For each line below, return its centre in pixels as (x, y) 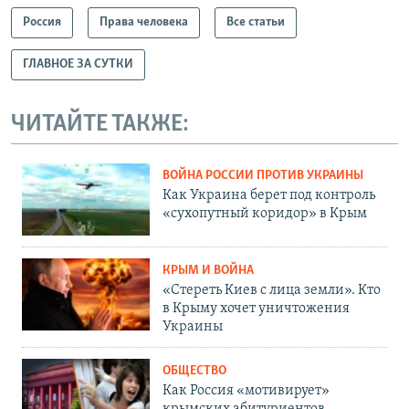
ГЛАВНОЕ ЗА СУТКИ (78, 64)
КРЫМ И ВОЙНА (208, 271)
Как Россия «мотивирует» (246, 391)
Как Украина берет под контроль (269, 196)
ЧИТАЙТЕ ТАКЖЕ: (100, 124)
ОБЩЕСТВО (194, 372)
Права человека (144, 22)
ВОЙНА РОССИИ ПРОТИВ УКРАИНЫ (263, 176)
